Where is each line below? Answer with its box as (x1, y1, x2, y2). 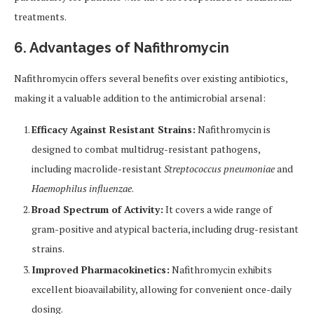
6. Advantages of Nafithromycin (14, 39, 229, 57)
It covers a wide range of (163, 203, 272, 217)
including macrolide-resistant (32, 162, 164, 176)
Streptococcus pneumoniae (164, 162, 275, 176)
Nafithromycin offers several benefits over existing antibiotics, (14, 71, 287, 86)
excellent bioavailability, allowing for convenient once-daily (32, 282, 292, 296)
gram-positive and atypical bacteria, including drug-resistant (32, 222, 299, 236)
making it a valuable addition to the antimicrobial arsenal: (14, 91, 266, 105)
